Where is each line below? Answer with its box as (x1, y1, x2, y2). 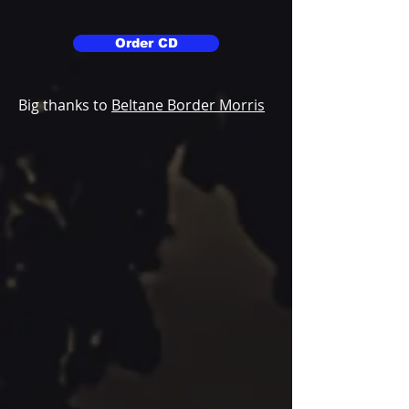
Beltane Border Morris (111, 94, 265, 115)
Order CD (114, 35, 178, 50)
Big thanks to (18, 94, 111, 115)
